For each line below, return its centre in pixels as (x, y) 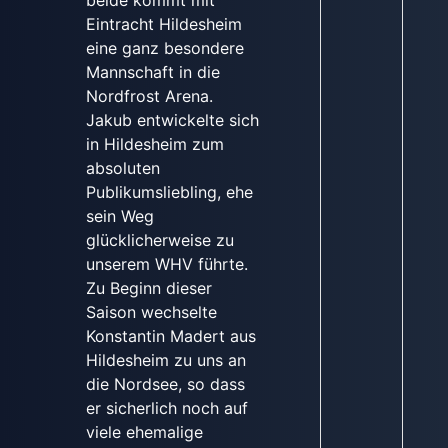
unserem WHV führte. (166, 263)
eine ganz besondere (164, 47)
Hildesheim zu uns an (165, 359)
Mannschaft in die (152, 71)
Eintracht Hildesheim (163, 23)
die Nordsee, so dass (165, 383)
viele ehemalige (144, 431)
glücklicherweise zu (159, 239)
